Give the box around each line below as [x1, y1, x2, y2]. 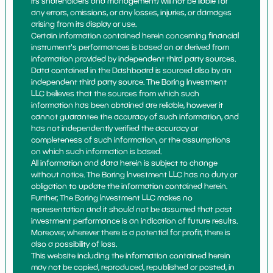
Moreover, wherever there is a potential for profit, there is [31, 227, 231, 237]
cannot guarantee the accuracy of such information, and [31, 112, 239, 121]
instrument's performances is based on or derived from [31, 42, 230, 52]
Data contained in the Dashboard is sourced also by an [31, 65, 232, 75]
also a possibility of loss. [31, 239, 118, 249]
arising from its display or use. [31, 19, 137, 29]
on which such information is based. [31, 146, 162, 156]
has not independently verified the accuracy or [31, 123, 199, 133]
